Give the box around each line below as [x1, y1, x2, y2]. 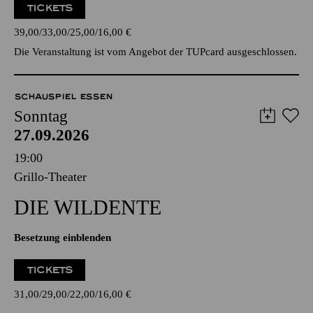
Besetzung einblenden [14, 232, 111, 243]
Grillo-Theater [14, 170, 87, 184]
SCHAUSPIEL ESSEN [14, 92, 112, 101]
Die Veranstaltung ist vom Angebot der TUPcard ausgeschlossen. [14, 46, 297, 57]
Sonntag [14, 108, 68, 125]
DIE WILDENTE [14, 196, 161, 219]
